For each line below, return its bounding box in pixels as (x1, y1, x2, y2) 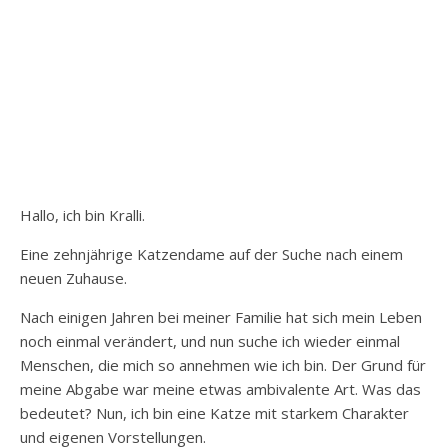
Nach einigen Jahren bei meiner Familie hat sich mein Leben (20, 306, 422, 327)
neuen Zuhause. (20, 267, 127, 288)
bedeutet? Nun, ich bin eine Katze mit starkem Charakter (20, 402, 409, 423)
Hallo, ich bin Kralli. (20, 204, 145, 225)
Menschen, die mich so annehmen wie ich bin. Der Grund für (20, 354, 426, 375)
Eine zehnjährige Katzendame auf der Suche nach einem (20, 243, 403, 264)
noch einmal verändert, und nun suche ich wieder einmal (20, 330, 400, 351)
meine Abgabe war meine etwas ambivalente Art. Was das (20, 378, 421, 399)
